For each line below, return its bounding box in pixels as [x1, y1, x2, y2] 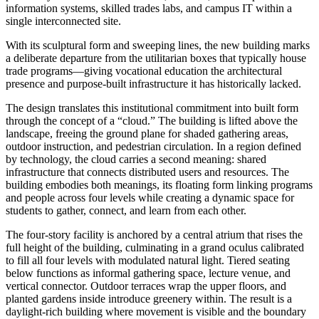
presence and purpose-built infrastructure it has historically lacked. [6, 78, 304, 90]
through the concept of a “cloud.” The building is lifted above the [6, 115, 298, 127]
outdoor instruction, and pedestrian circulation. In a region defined [6, 140, 301, 153]
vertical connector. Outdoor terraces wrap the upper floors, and [6, 280, 286, 293]
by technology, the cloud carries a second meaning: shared [6, 153, 266, 166]
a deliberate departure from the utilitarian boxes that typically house [6, 52, 306, 65]
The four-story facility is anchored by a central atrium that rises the [6, 229, 303, 241]
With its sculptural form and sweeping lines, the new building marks [6, 39, 310, 52]
